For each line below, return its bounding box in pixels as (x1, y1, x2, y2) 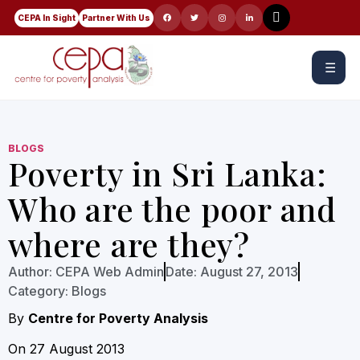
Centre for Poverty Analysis (28, 310, 211, 326)
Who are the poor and (8, 187, 337, 230)
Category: (8, 283, 68, 299)
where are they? (8, 223, 251, 265)
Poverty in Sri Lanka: (8, 152, 327, 194)
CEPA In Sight (18, 12, 76, 22)
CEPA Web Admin (52, 264, 164, 280)
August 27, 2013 (200, 264, 298, 280)
